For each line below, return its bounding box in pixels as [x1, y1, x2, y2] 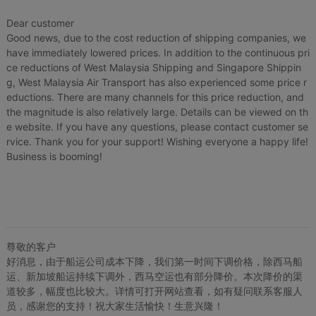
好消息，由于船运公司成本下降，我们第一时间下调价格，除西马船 [6, 255, 303, 267]
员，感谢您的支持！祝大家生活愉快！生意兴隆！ [6, 299, 224, 312]
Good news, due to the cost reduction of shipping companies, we [6, 31, 306, 44]
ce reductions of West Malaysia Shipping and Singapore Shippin [6, 61, 301, 73]
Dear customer [6, 16, 74, 29]
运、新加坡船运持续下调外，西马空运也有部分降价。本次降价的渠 [6, 269, 303, 282]
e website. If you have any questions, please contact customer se [6, 120, 308, 133]
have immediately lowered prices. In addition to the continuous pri [6, 46, 310, 59]
